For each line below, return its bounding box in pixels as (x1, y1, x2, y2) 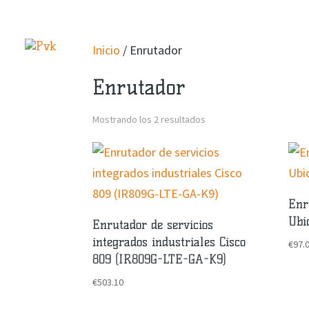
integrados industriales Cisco (92, 235, 246, 250)
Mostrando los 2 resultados (92, 113, 206, 126)
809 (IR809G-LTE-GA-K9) (92, 252, 227, 267)
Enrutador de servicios (92, 217, 214, 232)
